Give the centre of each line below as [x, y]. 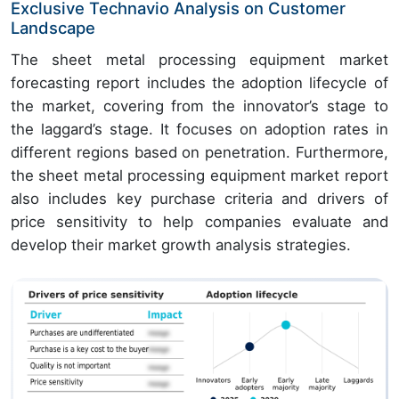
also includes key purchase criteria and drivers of [199, 199]
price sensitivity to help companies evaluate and [199, 222]
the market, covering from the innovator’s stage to [199, 106]
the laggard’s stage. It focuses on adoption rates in [199, 130]
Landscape [53, 28]
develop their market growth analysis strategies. [181, 245]
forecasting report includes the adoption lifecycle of [199, 83]
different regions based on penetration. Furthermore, [199, 153]
